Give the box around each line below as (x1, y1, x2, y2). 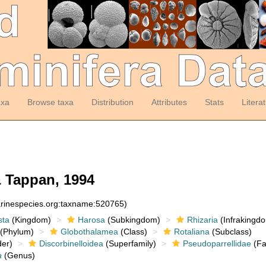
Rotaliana (173, 227, 210, 236)
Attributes (151, 97, 187, 107)
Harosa (77, 215, 105, 224)
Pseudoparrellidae (182, 239, 251, 248)
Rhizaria (186, 215, 218, 224)
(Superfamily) (103, 239, 156, 248)
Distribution (91, 97, 134, 107)
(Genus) (1, 251, 35, 260)
